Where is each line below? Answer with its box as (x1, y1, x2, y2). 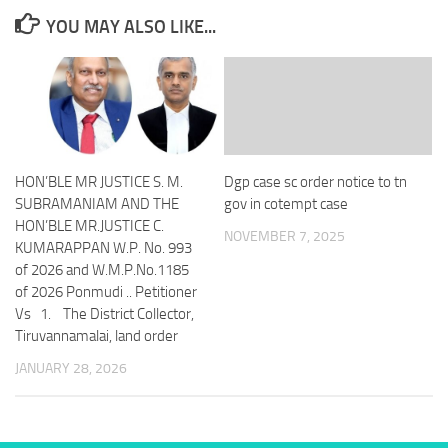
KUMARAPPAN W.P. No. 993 (15, 239, 192, 257)
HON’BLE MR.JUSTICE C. (15, 217, 164, 235)
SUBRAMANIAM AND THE (15, 195, 179, 213)
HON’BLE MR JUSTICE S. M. (15, 173, 183, 191)
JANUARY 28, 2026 (15, 360, 127, 377)
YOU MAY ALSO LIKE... (45, 16, 216, 38)
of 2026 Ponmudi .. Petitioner (15, 283, 203, 301)
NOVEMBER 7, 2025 (224, 228, 345, 245)
